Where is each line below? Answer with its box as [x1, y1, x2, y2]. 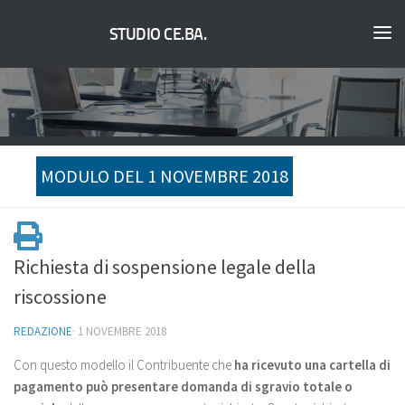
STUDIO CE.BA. [108, 24, 207, 45]
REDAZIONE [14, 324, 72, 339]
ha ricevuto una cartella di [234, 356, 391, 373]
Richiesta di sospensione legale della [14, 254, 316, 279]
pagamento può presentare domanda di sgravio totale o [14, 378, 353, 395]
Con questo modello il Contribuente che [14, 356, 234, 373]
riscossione [14, 284, 107, 309]
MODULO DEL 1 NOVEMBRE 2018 [41, 165, 288, 187]
